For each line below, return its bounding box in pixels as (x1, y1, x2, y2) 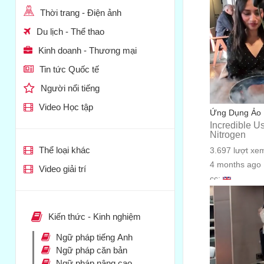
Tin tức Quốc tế (39, 64, 99, 74)
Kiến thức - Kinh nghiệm (48, 211, 141, 222)
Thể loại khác (38, 144, 90, 155)
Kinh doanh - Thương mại (38, 45, 137, 55)
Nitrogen (210, 130, 246, 140)
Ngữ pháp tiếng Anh (56, 232, 133, 242)
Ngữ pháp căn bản (56, 245, 128, 255)
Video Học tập (38, 101, 93, 112)
